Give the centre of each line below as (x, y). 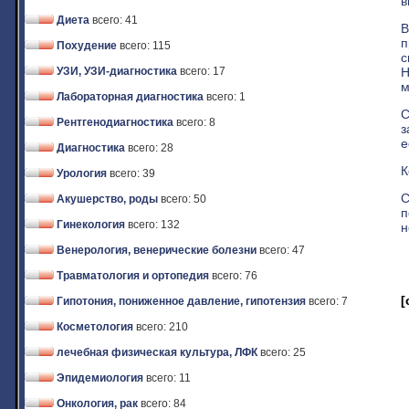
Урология (82, 173)
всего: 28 (151, 148)
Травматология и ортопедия (133, 276)
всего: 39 (132, 173)
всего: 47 (282, 250)
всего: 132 (154, 225)
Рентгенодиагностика (115, 122)
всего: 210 (162, 327)
